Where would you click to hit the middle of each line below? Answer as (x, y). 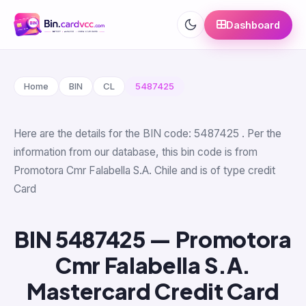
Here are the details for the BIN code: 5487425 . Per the (148, 134)
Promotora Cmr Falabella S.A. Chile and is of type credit (144, 170)
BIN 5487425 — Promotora (153, 239)
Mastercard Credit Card (153, 291)
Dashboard (253, 25)
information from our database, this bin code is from (136, 152)
